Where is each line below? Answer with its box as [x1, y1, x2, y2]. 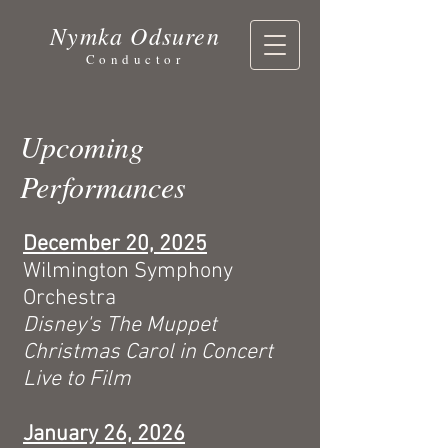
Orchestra [23, 285, 116, 312]
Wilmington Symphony [23, 258, 233, 285]
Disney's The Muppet [23, 312, 217, 339]
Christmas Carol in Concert [23, 339, 273, 366]
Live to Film [23, 366, 131, 393]
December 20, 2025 [23, 231, 207, 258]
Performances [20, 166, 186, 206]
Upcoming [20, 126, 144, 166]
